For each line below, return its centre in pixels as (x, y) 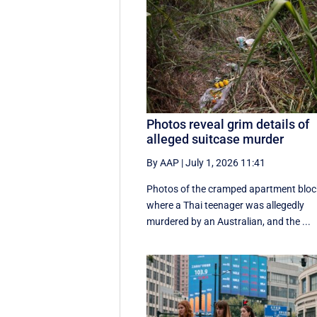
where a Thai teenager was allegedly (226, 205)
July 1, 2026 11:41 (226, 162)
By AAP (163, 162)
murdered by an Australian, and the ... (229, 221)
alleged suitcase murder (215, 139)
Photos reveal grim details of (228, 124)
